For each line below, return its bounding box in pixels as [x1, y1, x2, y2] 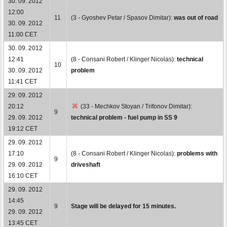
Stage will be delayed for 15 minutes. [71, 202, 176, 210]
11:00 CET [8, 30, 37, 38]
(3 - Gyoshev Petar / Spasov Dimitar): [71, 14, 174, 21]
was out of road [174, 14, 218, 21]
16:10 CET [8, 172, 37, 179]
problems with [177, 149, 217, 157]
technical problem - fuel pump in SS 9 [71, 113, 177, 121]
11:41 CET [8, 78, 37, 85]
